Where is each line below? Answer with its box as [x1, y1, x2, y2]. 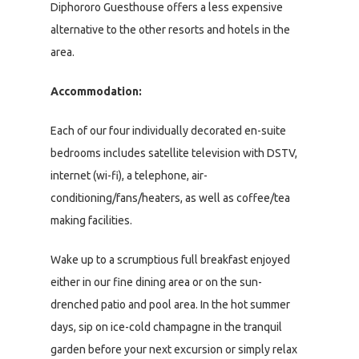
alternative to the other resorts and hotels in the [50, 23, 290, 37]
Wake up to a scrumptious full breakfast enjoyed [50, 253, 290, 267]
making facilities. [50, 214, 132, 228]
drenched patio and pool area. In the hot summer [50, 298, 290, 312]
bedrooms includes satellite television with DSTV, [50, 147, 297, 160]
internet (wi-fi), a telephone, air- [50, 169, 208, 183]
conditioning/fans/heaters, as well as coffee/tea [50, 192, 290, 205]
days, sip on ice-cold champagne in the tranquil [50, 321, 282, 334]
